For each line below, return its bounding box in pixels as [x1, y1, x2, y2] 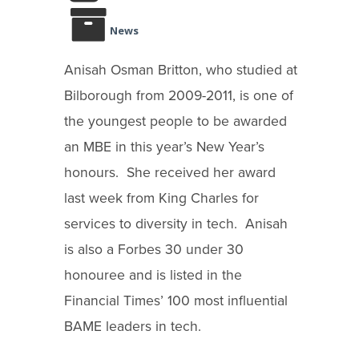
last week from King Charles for [64, 189, 259, 207]
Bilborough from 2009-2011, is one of [64, 87, 293, 104]
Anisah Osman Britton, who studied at [64, 61, 297, 79]
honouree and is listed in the [64, 266, 242, 284]
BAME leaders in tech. [64, 317, 201, 335]
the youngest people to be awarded [64, 112, 287, 130]
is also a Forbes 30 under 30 [64, 240, 244, 258]
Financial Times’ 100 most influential [64, 292, 288, 309]
